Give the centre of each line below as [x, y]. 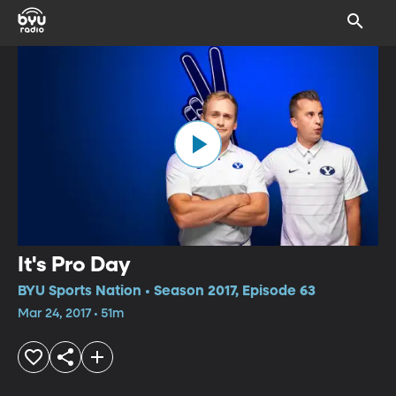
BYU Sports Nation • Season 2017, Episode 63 [167, 291]
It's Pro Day [74, 265]
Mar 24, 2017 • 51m [71, 313]
